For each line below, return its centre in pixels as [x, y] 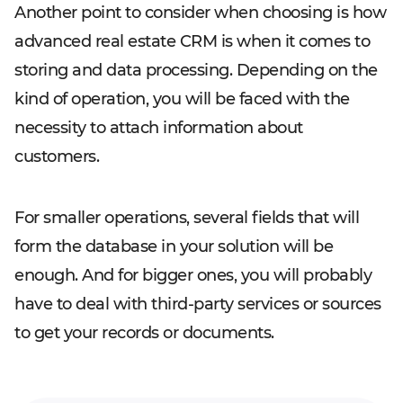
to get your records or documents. [144, 333]
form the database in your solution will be [174, 246]
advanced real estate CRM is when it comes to [192, 41]
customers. [57, 157]
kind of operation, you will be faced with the [182, 99]
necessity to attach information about [159, 128]
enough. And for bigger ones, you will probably [193, 275]
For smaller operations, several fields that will [187, 218]
